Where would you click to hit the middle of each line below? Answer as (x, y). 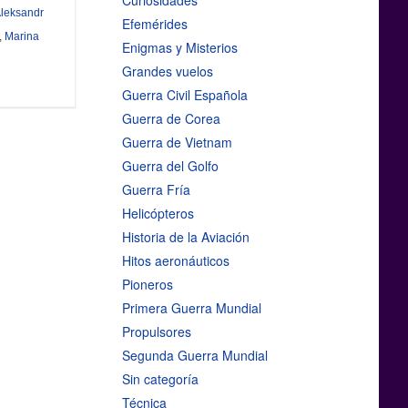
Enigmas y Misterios (179, 48)
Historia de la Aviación (185, 237)
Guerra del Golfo (170, 166)
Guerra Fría (156, 190)
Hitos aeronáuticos (175, 261)
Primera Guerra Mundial (191, 308)
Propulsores (156, 332)
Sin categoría (160, 379)
